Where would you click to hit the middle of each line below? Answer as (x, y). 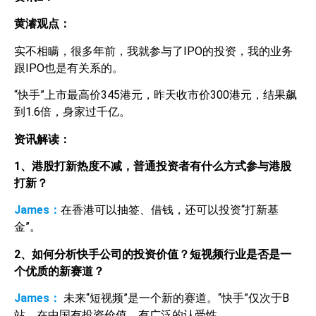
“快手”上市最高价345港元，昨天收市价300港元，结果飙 (156, 95)
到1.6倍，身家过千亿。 (72, 112)
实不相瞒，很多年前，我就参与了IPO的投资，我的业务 (153, 51)
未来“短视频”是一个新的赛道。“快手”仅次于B (176, 298)
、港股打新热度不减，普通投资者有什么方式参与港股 (156, 166)
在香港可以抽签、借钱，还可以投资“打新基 (170, 210)
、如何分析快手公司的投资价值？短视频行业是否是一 (156, 254)
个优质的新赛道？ (59, 271)
